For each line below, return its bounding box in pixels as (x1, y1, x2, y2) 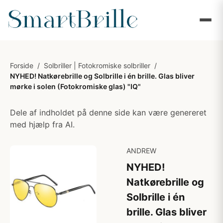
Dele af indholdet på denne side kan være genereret (10, 108, 207, 117)
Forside (10, 61, 33, 70)
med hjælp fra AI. (10, 119, 75, 129)
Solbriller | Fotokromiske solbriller (44, 61, 150, 70)
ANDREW (126, 146, 156, 155)
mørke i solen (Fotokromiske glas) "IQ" (10, 82, 141, 91)
